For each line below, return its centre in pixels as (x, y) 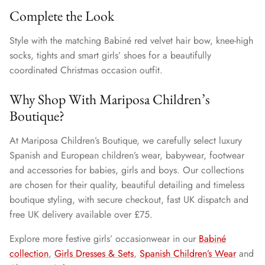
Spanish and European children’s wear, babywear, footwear (127, 156)
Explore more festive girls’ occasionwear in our (104, 239)
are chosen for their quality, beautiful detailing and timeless (127, 185)
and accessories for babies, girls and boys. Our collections (127, 170)
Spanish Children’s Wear (188, 254)
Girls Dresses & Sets (94, 254)
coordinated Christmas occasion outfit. (86, 70)
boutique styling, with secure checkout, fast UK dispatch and (129, 200)
